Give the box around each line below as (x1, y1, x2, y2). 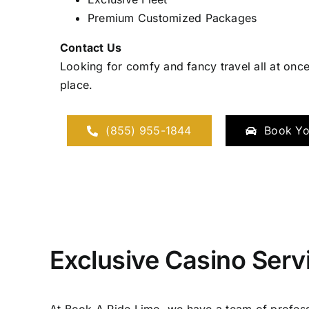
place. (59, 78, 93, 92)
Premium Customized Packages (87, 11, 257, 25)
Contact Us (59, 41, 122, 54)
